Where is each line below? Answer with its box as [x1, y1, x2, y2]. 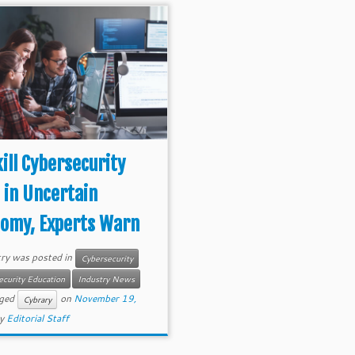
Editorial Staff [6, 311, 69, 325]
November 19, [73, 291, 136, 305]
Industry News [77, 273, 135, 284]
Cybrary [22, 294, 52, 305]
